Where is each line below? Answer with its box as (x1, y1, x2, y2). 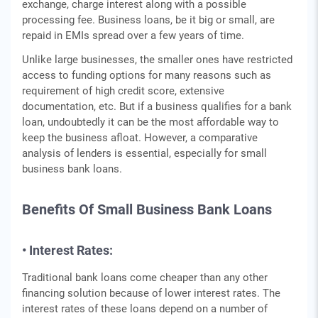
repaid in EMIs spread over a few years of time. (22, 29, 244, 42)
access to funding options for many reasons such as (22, 69, 271, 82)
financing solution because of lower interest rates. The (22, 287, 280, 300)
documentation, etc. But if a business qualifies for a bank (22, 100, 292, 113)
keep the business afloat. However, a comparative (22, 131, 258, 144)
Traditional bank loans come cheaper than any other (22, 271, 268, 284)
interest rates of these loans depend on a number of (22, 302, 268, 315)
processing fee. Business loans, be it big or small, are (22, 13, 275, 26)
